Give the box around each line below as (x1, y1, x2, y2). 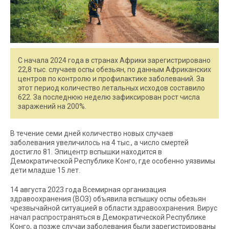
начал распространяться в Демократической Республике (10, 213, 206, 221)
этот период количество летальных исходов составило (18, 83, 205, 92)
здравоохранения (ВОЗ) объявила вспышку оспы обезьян (10, 194, 206, 203)
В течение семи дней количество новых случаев (10, 129, 173, 138)
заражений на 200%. (18, 102, 86, 110)
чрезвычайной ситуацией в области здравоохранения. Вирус (10, 203, 217, 212)
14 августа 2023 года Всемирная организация (10, 185, 166, 194)
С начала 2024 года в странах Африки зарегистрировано (18, 56, 211, 64)
